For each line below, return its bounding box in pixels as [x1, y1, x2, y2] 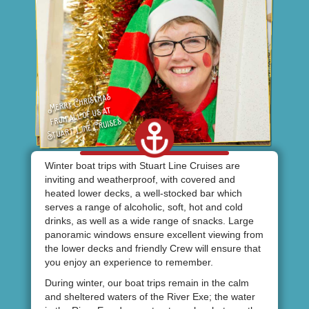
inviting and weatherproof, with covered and [44, 173, 235, 185]
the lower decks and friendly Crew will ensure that [44, 242, 261, 254]
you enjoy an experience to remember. [44, 256, 213, 268]
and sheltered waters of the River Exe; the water [44, 290, 255, 302]
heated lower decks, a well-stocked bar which [44, 187, 242, 199]
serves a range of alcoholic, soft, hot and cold [44, 201, 243, 212]
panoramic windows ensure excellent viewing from [44, 228, 263, 240]
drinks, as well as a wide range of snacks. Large [44, 215, 254, 226]
